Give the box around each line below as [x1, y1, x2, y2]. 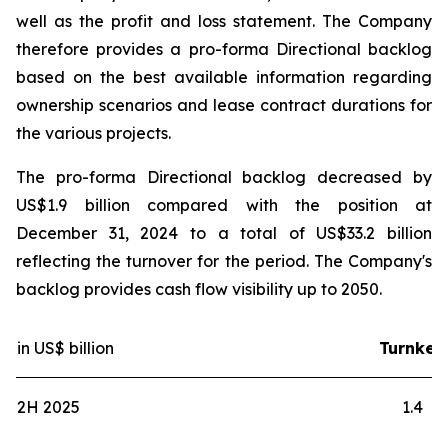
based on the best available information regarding [16, 67, 432, 87]
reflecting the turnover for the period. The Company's [16, 251, 432, 271]
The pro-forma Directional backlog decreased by [16, 167, 432, 187]
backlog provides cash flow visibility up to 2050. [16, 279, 382, 299]
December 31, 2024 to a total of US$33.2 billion [16, 223, 432, 243]
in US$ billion [17, 338, 114, 358]
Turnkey [379, 338, 445, 358]
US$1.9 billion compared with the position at [16, 195, 432, 215]
